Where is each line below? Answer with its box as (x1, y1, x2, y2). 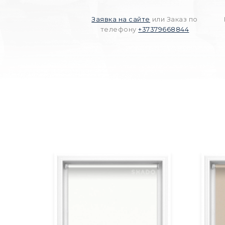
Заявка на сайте (91, 16, 150, 24)
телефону (100, 26, 139, 34)
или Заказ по (152, 16, 198, 24)
